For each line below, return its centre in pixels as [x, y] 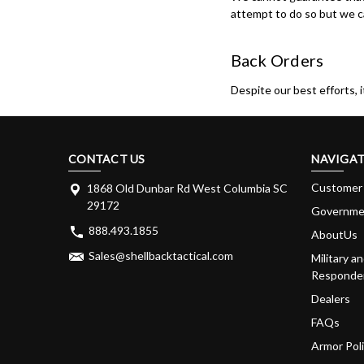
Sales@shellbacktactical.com [161, 255]
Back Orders [277, 60]
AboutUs [335, 234]
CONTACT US [107, 158]
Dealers [331, 298]
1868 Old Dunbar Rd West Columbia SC [187, 188]
